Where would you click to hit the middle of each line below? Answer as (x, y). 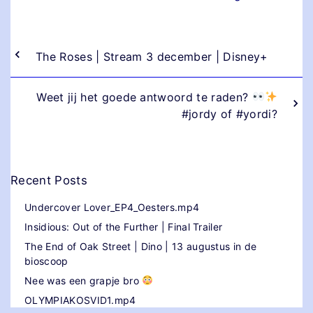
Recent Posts (49, 180)
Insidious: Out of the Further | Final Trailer (124, 226)
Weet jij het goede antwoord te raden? (144, 97)
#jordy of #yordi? (229, 114)
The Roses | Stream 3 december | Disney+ (152, 56)
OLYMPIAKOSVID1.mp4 (80, 300)
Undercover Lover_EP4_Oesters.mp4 (112, 207)
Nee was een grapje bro (83, 280)
